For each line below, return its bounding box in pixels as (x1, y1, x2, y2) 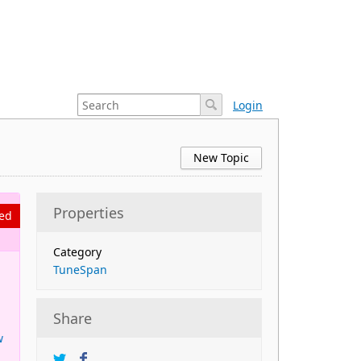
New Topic (193, 150, 249, 165)
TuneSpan (53, 262, 107, 277)
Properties (53, 203, 124, 222)
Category (53, 244, 102, 259)
